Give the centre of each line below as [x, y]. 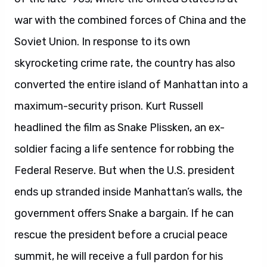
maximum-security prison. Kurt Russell [109, 106]
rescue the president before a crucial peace [121, 235]
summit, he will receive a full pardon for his [119, 256]
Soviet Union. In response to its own [102, 42]
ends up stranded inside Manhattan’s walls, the [128, 192]
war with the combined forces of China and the [130, 20]
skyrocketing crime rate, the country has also [125, 63]
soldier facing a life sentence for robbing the [124, 149]
